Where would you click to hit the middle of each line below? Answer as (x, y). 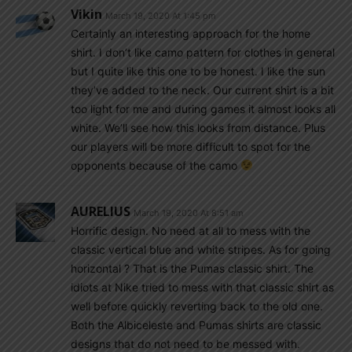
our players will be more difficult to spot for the (191, 147)
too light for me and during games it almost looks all (203, 109)
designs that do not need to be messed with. (185, 344)
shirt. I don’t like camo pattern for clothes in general (203, 52)
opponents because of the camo (156, 165)
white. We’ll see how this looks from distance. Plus (198, 128)
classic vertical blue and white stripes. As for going (201, 249)
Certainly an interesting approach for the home (191, 33)
